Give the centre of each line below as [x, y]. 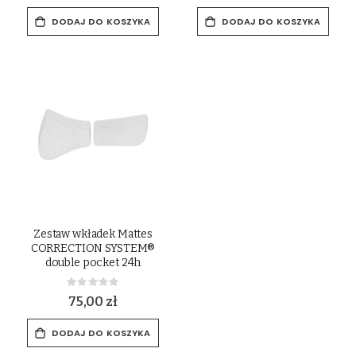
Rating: [108, 285]
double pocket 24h [93, 263]
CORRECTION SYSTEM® [93, 249]
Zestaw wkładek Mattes [93, 234]
